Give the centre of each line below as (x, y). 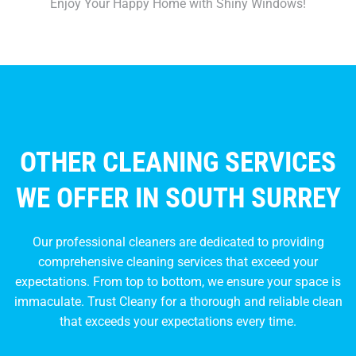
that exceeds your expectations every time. (178, 321)
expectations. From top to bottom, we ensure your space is (178, 281)
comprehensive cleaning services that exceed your (178, 261)
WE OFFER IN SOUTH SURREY (178, 198)
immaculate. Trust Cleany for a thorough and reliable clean (178, 301)
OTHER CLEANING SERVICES (178, 162)
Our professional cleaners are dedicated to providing (178, 242)
